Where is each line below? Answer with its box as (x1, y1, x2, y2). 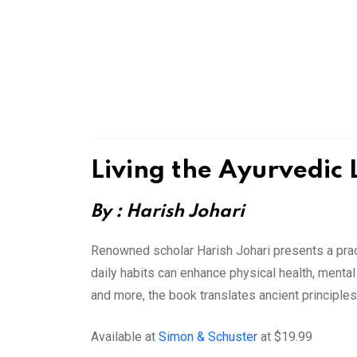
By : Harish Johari (91, 203, 245, 222)
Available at (91, 329, 159, 345)
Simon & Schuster (159, 329, 257, 345)
